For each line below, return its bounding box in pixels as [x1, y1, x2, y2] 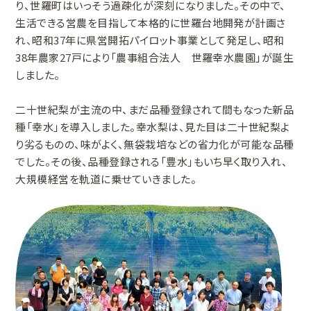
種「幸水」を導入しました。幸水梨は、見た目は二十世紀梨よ [15, 119, 290, 135]
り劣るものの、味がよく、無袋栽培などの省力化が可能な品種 [15, 137, 294, 152]
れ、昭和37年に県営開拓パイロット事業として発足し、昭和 [15, 33, 285, 48]
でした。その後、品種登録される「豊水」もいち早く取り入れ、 [15, 154, 288, 169]
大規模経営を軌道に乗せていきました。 [15, 171, 197, 187]
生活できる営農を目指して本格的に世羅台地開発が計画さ [15, 15, 286, 31]
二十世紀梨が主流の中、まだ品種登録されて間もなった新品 [15, 102, 294, 117]
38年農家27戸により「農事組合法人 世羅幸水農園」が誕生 [15, 50, 294, 65]
